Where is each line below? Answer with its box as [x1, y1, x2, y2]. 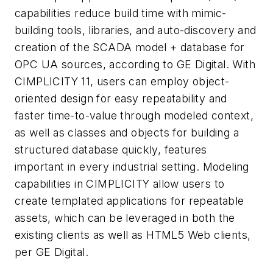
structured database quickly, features [15, 143, 207, 156]
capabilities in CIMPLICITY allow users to [15, 177, 225, 190]
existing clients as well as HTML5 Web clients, [15, 228, 251, 241]
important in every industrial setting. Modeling [15, 160, 249, 173]
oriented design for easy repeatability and [15, 91, 227, 105]
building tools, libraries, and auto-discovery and [15, 23, 257, 37]
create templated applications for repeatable [15, 194, 244, 207]
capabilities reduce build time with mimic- [15, 6, 227, 19]
